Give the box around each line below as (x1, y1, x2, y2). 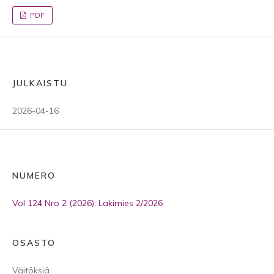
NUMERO (12, 170, 56, 181)
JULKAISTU (12, 78, 68, 89)
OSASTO (12, 237, 56, 248)
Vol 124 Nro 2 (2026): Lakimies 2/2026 (12, 198, 163, 209)
